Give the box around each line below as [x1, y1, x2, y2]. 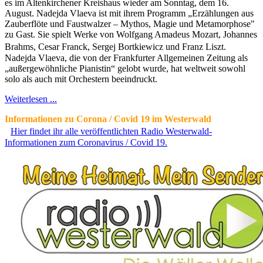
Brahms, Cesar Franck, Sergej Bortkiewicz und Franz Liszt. [5, 41, 240, 52]
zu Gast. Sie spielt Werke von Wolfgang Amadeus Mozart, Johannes [5, 29, 257, 39]
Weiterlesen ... [5, 93, 57, 104]
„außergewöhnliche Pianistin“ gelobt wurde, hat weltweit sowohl [5, 63, 245, 73]
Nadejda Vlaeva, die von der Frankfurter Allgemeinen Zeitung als [5, 52, 248, 63]
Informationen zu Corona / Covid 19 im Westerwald [5, 113, 211, 124]
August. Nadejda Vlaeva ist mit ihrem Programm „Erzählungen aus [5, 8, 254, 18]
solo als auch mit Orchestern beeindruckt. [5, 73, 157, 84]
